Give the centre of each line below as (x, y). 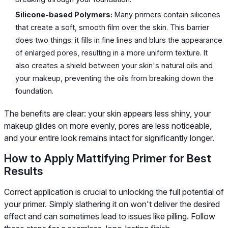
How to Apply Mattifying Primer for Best (108, 159)
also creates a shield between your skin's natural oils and (114, 66)
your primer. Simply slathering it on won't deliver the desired (112, 204)
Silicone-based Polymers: (64, 15)
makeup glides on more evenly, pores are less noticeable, (108, 126)
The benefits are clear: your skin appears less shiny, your (107, 114)
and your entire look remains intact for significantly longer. (109, 138)
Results (24, 171)
